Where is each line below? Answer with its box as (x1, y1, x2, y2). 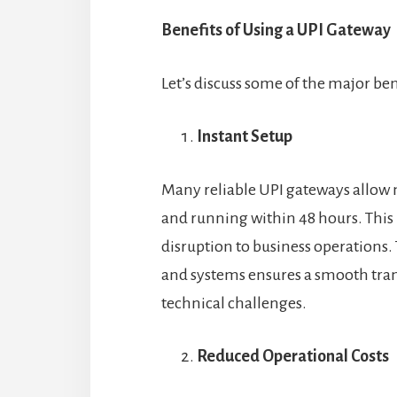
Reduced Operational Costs (197, 346, 389, 365)
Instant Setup (197, 127, 292, 145)
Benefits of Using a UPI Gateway (161, 20, 391, 39)
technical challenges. (161, 293, 307, 312)
